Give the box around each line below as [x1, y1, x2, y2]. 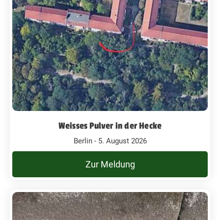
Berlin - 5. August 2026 [73, 137, 147, 145]
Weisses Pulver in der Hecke [58, 120, 162, 131]
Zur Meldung [85, 159, 135, 169]
